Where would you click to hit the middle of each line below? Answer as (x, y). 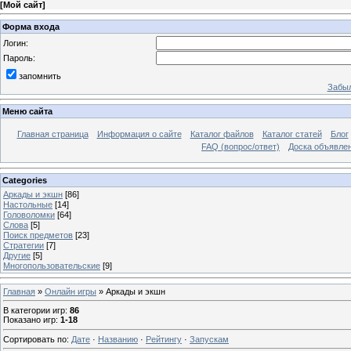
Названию (118, 339)
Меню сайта (27, 112)
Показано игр (29, 320)
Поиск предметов (38, 235)
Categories (25, 180)
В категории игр (34, 311)
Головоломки (29, 214)
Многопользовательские (52, 265)
